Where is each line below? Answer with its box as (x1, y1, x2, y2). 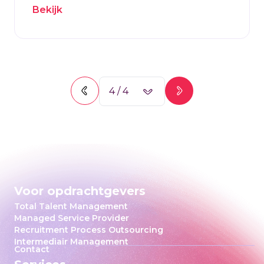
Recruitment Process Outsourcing (14, 225, 163, 235)
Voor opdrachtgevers (14, 184, 146, 198)
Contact (14, 244, 49, 255)
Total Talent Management (14, 201, 128, 212)
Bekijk (32, 4, 62, 15)
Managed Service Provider (14, 213, 129, 223)
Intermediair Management (14, 236, 128, 247)
